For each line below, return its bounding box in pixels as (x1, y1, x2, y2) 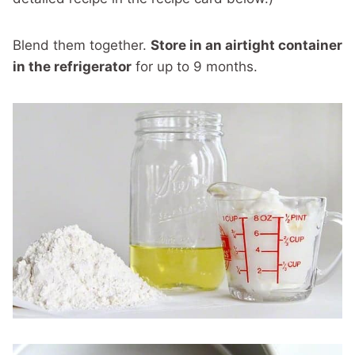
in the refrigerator (13, 59, 132, 74)
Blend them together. (13, 37, 151, 53)
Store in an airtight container (151, 37, 342, 53)
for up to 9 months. (132, 59, 261, 74)
